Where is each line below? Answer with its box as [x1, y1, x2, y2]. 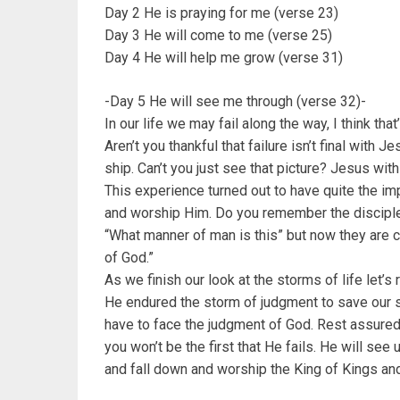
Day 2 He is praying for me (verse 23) [104, 4, 338, 22]
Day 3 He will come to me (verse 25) [104, 27, 332, 45]
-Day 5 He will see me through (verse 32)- [104, 93, 366, 111]
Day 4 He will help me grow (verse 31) [104, 49, 343, 67]
